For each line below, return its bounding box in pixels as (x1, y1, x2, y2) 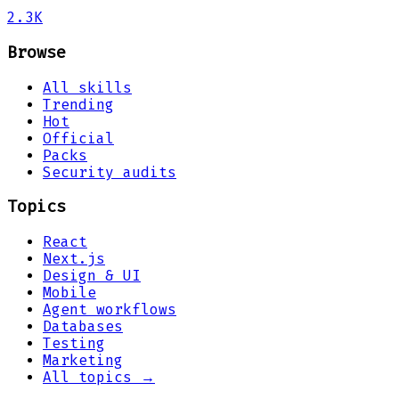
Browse (7, 43, 66, 63)
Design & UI (43, 267, 141, 285)
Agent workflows (43, 301, 176, 319)
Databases (43, 318, 123, 336)
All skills (43, 78, 132, 96)
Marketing (43, 352, 123, 370)
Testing (43, 335, 105, 353)
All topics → (43, 369, 155, 387)
